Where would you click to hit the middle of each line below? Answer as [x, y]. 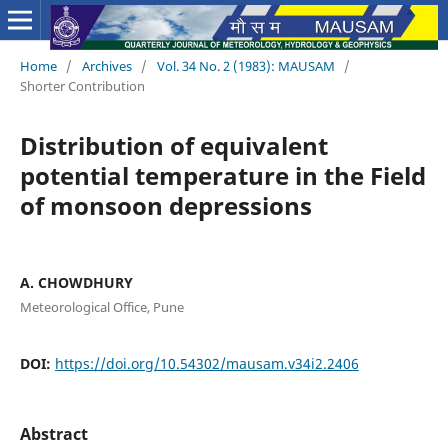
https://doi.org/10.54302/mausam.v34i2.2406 [206, 363]
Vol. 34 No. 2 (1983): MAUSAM [245, 65]
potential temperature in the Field [222, 175]
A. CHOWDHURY [76, 282]
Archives [106, 65]
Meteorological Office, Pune [101, 306]
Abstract [53, 433]
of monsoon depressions [165, 205]
